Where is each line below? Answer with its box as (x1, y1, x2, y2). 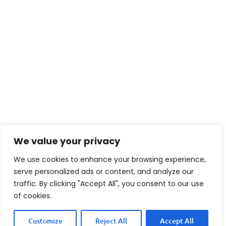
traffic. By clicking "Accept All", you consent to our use (14, 179, 204, 189)
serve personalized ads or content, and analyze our (14, 166, 194, 177)
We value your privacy (14, 135, 120, 147)
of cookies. (14, 191, 51, 201)
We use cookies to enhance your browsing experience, (14, 154, 206, 164)
